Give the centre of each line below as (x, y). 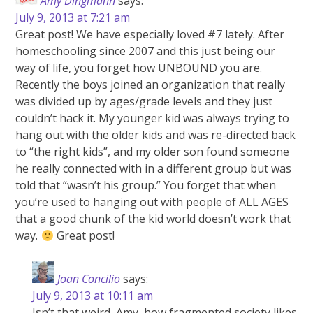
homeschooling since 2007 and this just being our (146, 51)
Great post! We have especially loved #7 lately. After (150, 35)
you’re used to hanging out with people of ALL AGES (152, 202)
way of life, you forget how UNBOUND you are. (139, 68)
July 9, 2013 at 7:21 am (73, 18)
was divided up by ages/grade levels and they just (144, 102)
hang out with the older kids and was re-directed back (156, 135)
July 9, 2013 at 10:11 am (93, 296)
